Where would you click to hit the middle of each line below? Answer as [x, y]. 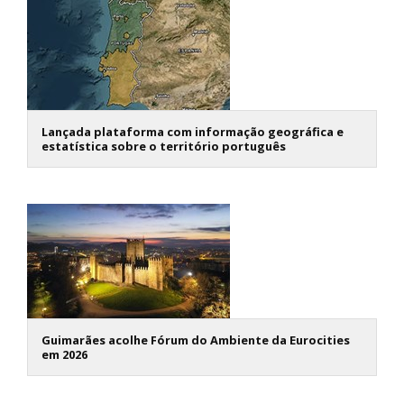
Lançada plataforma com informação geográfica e [193, 131]
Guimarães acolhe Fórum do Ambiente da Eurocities [196, 340]
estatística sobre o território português [164, 146]
